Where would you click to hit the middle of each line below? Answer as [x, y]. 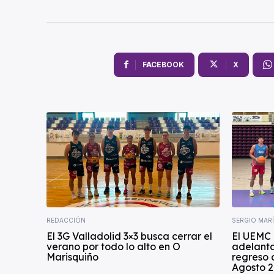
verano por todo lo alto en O [113, 246]
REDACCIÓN [66, 220]
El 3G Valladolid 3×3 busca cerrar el [129, 236]
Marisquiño [72, 257]
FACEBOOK [163, 65]
